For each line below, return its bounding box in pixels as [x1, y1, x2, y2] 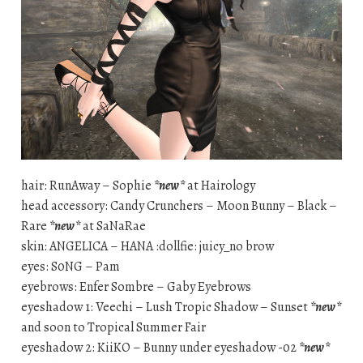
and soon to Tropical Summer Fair [20, 318, 206, 337]
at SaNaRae [79, 217, 146, 236]
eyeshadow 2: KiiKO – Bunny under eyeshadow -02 [20, 339, 299, 357]
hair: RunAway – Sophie [20, 177, 154, 195]
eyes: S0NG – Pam [20, 258, 120, 276]
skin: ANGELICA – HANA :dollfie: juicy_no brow [20, 237, 274, 256]
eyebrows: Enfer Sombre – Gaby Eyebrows [20, 278, 251, 297]
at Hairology [184, 177, 255, 195]
